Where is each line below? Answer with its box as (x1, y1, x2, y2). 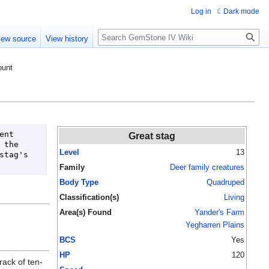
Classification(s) (59, 193, 119, 202)
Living (224, 193, 244, 202)
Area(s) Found (59, 208, 112, 217)
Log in (191, 7, 211, 16)
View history (46, 34, 89, 44)
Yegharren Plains (186, 220, 244, 230)
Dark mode (223, 7, 259, 16)
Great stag (128, 131, 175, 142)
